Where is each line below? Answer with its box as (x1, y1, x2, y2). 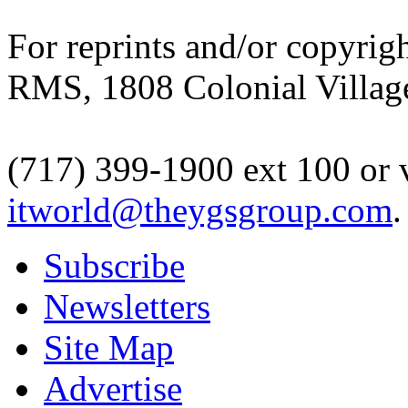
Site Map (44, 328, 174, 368)
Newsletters (44, 287, 210, 327)
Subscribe (44, 246, 185, 286)
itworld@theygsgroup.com (7, 190, 393, 230)
